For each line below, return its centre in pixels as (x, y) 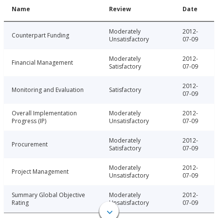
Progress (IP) (29, 121)
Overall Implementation (44, 113)
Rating (20, 203)
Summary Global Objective (48, 195)
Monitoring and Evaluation (48, 90)
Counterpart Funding (40, 36)
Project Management (40, 172)
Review (120, 9)
